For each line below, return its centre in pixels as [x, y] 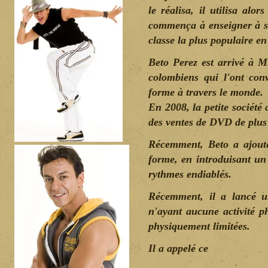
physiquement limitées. [200, 226]
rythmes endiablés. [190, 174]
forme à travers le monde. [206, 92]
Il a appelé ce [179, 248]
